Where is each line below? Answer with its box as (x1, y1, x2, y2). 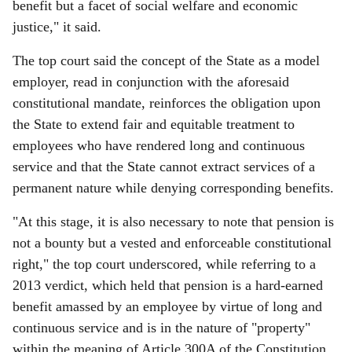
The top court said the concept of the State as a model (13, 53, 320, 68)
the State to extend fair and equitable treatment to (13, 116, 295, 132)
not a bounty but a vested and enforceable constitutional (13, 235, 332, 251)
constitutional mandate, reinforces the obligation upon (13, 95, 321, 111)
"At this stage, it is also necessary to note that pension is (13, 214, 334, 229)
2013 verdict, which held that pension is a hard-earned (13, 277, 323, 293)
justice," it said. (13, 19, 101, 35)
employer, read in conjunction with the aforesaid (13, 74, 289, 90)
